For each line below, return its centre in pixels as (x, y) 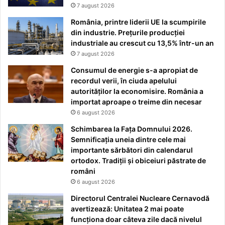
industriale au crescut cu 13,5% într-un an (142, 43)
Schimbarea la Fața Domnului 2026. (132, 129)
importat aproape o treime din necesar (136, 101)
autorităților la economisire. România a (137, 91)
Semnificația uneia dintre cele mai (128, 139)
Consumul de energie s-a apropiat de (134, 70)
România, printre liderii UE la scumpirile (138, 22)
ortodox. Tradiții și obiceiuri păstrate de (138, 160)
